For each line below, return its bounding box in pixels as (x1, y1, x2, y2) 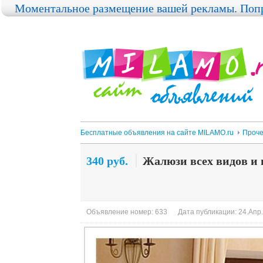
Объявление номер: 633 (86, 208, 167, 216)
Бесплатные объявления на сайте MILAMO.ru (80, 129, 234, 137)
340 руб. (86, 154, 128, 167)
